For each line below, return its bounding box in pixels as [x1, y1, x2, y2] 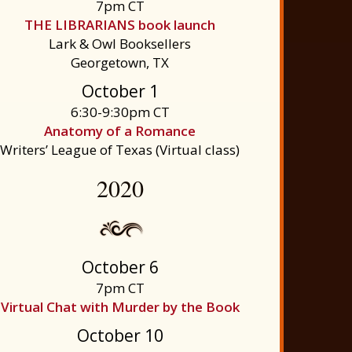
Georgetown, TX [71, 53, 170, 71]
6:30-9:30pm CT [70, 103, 170, 121]
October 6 [81, 256, 159, 278]
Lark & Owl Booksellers [49, 35, 192, 53]
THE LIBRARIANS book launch [24, 16, 216, 34]
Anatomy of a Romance [44, 122, 196, 140]
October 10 [76, 324, 163, 346]
